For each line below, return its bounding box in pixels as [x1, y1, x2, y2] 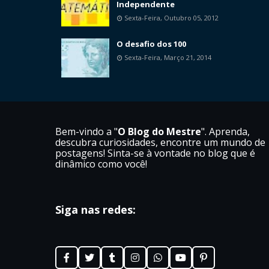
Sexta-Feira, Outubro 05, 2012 [124, 13, 219, 23]
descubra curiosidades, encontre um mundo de [55, 136, 265, 150]
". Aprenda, [201, 125, 250, 139]
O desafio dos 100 [116, 38, 186, 50]
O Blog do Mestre [118, 125, 201, 139]
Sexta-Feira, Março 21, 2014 [124, 53, 211, 62]
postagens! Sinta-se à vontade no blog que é [55, 147, 255, 160]
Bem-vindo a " [55, 125, 118, 139]
